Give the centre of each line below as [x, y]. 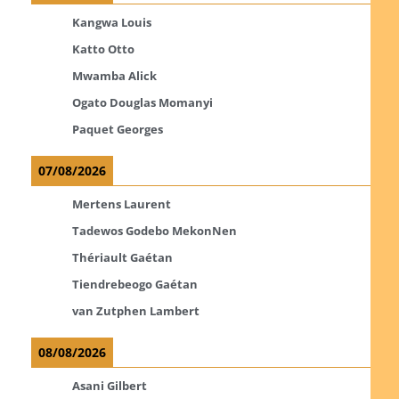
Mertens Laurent [121, 204]
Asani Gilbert [109, 385]
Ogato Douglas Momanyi [142, 102]
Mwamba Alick [114, 75]
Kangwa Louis [111, 22]
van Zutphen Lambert [135, 310]
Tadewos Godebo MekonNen [154, 230]
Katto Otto [103, 49]
